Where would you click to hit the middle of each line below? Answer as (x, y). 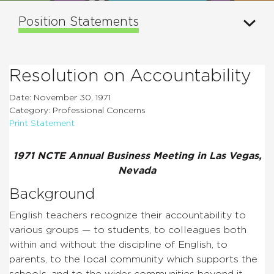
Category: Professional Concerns (77, 110)
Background (52, 194)
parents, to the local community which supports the (133, 259)
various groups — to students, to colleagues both (128, 230)
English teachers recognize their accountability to (128, 215)
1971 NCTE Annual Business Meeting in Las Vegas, (137, 156)
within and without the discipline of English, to (118, 244)
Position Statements (79, 22)
